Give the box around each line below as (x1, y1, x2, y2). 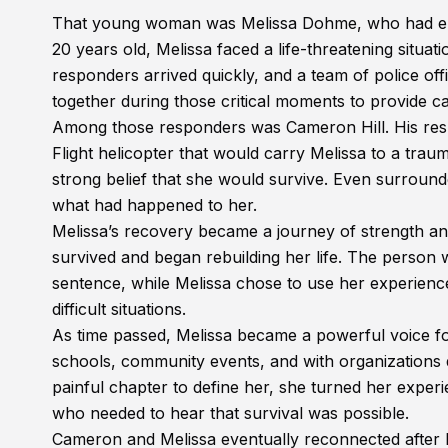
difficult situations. (52, 299, 186, 319)
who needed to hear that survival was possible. (52, 403, 409, 423)
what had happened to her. (52, 195, 257, 215)
